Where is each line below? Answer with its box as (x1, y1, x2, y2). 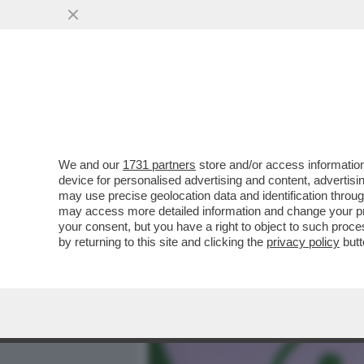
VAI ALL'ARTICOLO (172, 213, 288, 227)
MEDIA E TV (208, 93, 276, 113)
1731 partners (123, 158, 196, 171)
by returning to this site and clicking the (58, 235, 266, 249)
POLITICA (297, 93, 354, 113)
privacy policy (266, 235, 340, 249)
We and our (58, 158, 123, 171)
